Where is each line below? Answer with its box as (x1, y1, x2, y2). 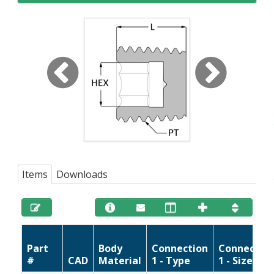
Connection (152, 241, 209, 255)
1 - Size (218, 253, 253, 267)
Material (98, 253, 142, 267)
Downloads (56, 167, 108, 181)
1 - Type (152, 253, 191, 267)
